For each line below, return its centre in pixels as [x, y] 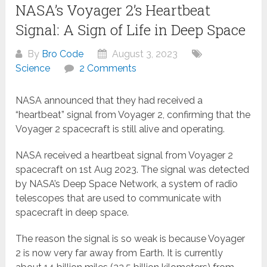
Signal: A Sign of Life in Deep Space [131, 30]
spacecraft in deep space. [72, 213]
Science [33, 69]
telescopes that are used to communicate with [119, 198]
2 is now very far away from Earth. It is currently [119, 253]
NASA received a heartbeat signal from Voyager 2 [125, 156]
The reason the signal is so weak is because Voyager [131, 239]
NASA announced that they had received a [109, 101]
